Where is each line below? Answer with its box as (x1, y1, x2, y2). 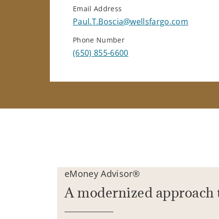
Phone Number (73, 35, 125, 45)
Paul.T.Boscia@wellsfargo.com (73, 16, 188, 27)
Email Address (73, 4, 122, 14)
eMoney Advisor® (65, 168, 140, 180)
